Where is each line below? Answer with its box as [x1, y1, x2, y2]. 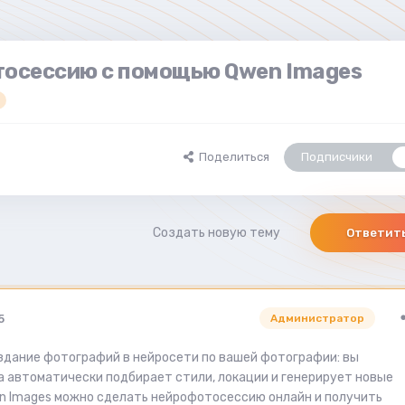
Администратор [270, 312, 364, 325]
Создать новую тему [153, 225, 280, 241]
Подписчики [301, 150, 372, 165]
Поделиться [193, 150, 269, 165]
